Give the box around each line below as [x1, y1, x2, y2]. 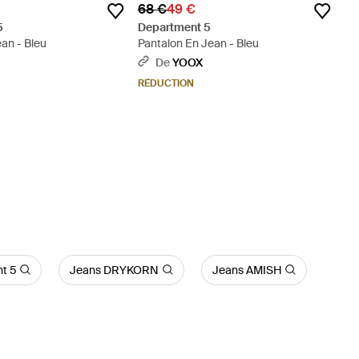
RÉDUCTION [137, 76, 194, 90]
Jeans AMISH [212, 262, 282, 277]
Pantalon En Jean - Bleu [137, 35, 259, 50]
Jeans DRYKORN [70, 262, 159, 277]
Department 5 [137, 19, 211, 34]
